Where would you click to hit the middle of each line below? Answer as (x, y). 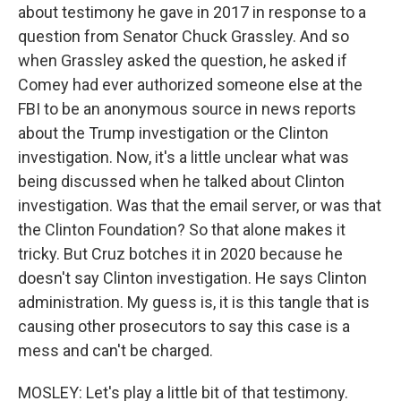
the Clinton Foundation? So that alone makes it (182, 230)
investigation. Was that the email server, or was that (200, 205)
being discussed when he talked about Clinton (181, 181)
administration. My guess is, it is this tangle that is (194, 302)
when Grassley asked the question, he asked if (183, 60)
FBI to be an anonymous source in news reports (187, 109)
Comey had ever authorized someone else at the (190, 85)
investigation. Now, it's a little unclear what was (183, 157)
